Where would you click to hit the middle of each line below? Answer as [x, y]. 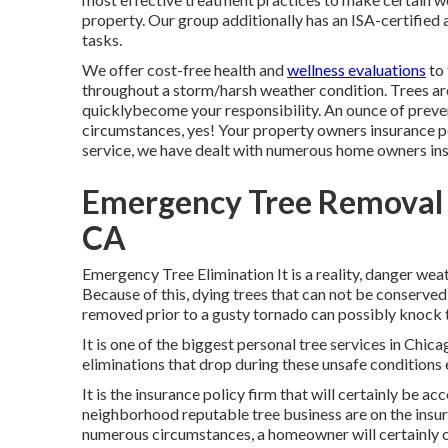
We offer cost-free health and [184, 70]
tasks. [102, 40]
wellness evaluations [356, 70]
